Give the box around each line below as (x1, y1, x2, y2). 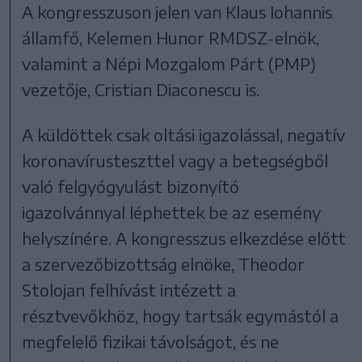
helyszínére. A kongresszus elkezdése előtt (22, 228, 347, 249)
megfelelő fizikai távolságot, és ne (22, 331, 280, 352)
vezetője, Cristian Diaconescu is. (22, 79, 260, 100)
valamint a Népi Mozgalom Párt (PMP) (22, 53, 317, 74)
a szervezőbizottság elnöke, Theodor (22, 254, 305, 275)
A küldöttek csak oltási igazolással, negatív (22, 124, 346, 145)
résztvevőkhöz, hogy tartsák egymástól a (22, 305, 339, 326)
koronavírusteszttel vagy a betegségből (22, 150, 329, 171)
